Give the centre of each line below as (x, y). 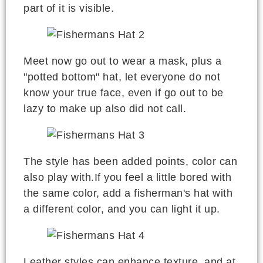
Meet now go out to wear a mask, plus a (122, 61)
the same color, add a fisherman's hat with (128, 193)
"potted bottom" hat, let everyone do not (122, 77)
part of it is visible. (69, 9)
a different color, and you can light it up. (122, 209)
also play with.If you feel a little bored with (127, 178)
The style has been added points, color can (130, 162)
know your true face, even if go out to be (124, 93)
